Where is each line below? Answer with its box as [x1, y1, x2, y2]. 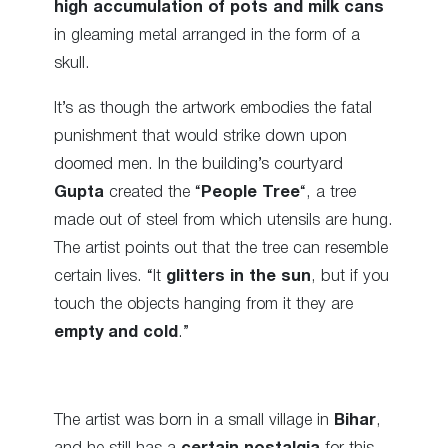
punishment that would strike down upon [54, 128, 347, 144]
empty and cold [54, 324, 178, 340]
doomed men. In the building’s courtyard [54, 156, 343, 172]
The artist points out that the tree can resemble [54, 240, 388, 256]
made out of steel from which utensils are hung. [54, 212, 393, 228]
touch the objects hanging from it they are [54, 296, 353, 312]
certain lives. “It [54, 268, 166, 284]
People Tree [201, 184, 300, 200]
